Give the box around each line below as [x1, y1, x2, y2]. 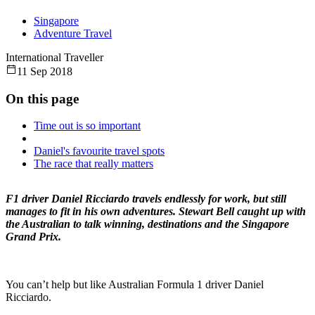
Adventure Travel [34, 27, 112, 40]
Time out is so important [34, 120, 141, 132]
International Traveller [6, 51, 103, 64]
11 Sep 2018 [17, 65, 72, 78]
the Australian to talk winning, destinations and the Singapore [6, 218, 289, 231]
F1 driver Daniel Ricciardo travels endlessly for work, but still [6, 193, 286, 205]
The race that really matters [34, 157, 153, 170]
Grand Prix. [6, 231, 61, 243]
